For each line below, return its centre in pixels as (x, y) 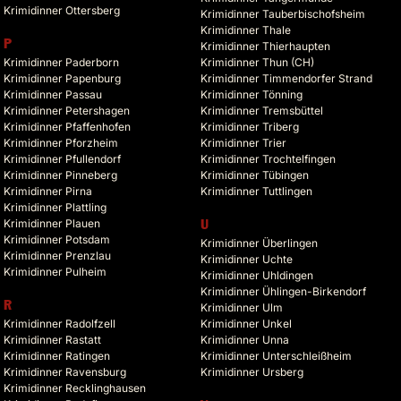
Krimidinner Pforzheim (61, 143)
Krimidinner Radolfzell (60, 324)
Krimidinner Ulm (242, 308)
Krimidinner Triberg (250, 127)
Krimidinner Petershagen (67, 111)
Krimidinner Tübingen (255, 175)
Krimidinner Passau (53, 95)
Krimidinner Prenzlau (57, 256)
